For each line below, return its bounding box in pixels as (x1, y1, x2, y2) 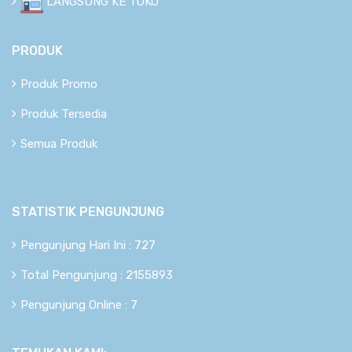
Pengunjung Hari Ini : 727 (20, 238, 156, 253)
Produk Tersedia (20, 107, 107, 122)
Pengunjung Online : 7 (20, 298, 137, 313)
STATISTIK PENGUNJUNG (12, 204, 164, 220)
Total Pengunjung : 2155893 (20, 268, 173, 283)
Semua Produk (20, 137, 97, 152)
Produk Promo (20, 77, 97, 92)
